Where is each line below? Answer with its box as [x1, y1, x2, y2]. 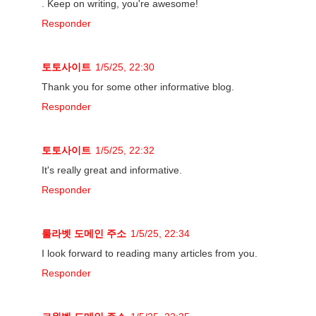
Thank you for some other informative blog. [42, 81, 234, 93]
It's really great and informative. [42, 164, 182, 176]
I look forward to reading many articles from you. [42, 248, 257, 260]
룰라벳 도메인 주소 [42, 228, 126, 240]
